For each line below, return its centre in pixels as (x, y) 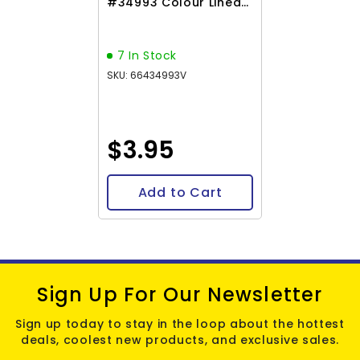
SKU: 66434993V (147, 76)
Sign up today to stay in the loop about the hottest (180, 324)
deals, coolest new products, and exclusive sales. (180, 340)
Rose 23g (137, 22)
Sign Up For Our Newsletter (180, 295)
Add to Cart (180, 193)
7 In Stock (147, 56)
